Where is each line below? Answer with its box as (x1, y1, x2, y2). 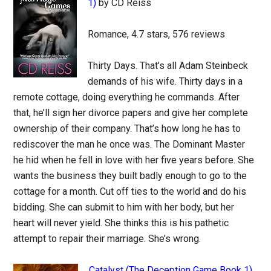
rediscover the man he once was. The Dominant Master (13, 139, 246, 150)
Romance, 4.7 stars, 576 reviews (88, 28, 226, 40)
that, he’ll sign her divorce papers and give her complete (13, 107, 249, 119)
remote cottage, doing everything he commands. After (13, 91, 240, 103)
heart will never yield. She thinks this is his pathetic (13, 217, 229, 229)
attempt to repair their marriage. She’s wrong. (13, 233, 201, 244)
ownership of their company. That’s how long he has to (13, 123, 241, 134)
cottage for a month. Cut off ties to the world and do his (13, 186, 247, 197)
